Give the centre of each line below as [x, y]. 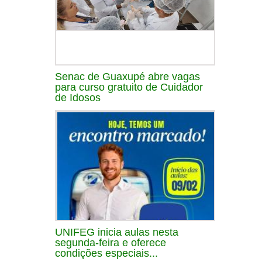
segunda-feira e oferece [111, 242]
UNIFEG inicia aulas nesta [117, 232]
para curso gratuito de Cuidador [129, 87]
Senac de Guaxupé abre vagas [127, 76]
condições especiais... [106, 253]
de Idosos [78, 97]
